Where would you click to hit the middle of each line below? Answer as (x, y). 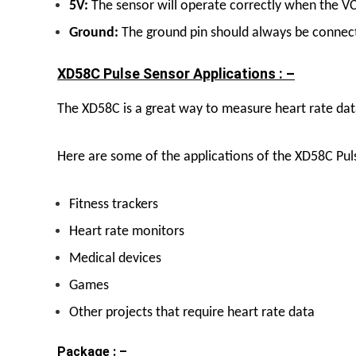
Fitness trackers (114, 204)
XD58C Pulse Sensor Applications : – (176, 73)
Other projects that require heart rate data (192, 312)
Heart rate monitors (127, 231)
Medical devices (115, 258)
